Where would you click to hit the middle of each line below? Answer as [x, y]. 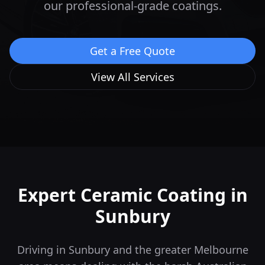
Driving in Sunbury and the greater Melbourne [132, 250]
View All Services [132, 77]
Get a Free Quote [132, 51]
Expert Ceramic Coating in [132, 195]
